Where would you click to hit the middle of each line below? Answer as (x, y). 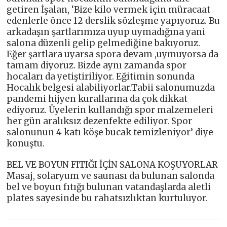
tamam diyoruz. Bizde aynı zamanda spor (97, 66)
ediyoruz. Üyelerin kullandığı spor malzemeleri (110, 110)
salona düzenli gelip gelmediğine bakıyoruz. (104, 43)
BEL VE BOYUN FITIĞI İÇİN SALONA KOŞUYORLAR (112, 165)
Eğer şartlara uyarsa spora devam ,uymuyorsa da (113, 54)
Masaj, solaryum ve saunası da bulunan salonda (111, 176)
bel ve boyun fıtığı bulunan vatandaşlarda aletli (109, 187)
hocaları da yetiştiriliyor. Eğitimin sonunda (101, 77)
